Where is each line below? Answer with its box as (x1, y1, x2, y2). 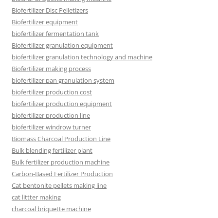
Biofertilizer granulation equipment (12, 40, 113, 50)
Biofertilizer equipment (12, 17, 78, 26)
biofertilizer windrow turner (12, 122, 91, 131)
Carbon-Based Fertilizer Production (12, 169, 113, 178)
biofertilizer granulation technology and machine (12, 52, 152, 61)
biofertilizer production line (12, 110, 90, 120)
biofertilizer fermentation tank (12, 29, 99, 38)
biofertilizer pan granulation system (12, 75, 114, 85)
